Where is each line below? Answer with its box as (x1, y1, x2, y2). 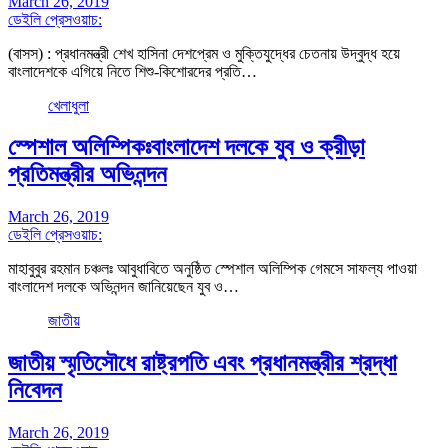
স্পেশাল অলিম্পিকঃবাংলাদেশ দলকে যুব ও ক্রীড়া (8, 134, 365, 161)
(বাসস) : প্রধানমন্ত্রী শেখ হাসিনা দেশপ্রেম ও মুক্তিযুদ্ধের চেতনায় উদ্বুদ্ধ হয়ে (8, 44, 400, 62)
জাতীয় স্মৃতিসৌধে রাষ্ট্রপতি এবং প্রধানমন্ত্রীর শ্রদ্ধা (8, 350, 397, 377)
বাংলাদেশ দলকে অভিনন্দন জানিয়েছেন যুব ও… (8, 278, 239, 296)
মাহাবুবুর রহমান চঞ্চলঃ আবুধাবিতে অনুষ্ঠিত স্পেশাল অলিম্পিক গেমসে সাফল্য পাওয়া (8, 260, 417, 278)
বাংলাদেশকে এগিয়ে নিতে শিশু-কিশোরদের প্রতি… (8, 62, 257, 80)
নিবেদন (8, 377, 62, 404)
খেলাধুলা (48, 96, 89, 114)
